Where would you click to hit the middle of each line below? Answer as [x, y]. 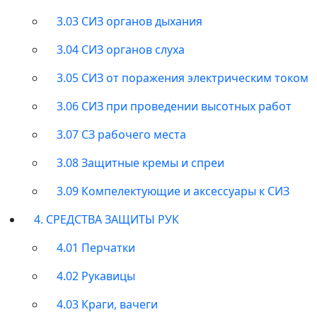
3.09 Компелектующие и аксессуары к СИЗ [173, 191]
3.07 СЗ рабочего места [121, 134]
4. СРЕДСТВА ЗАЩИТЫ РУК [106, 219]
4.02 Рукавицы [96, 276]
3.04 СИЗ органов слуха [121, 49]
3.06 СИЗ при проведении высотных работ [174, 106]
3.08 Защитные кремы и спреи [140, 162]
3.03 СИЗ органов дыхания [129, 21]
